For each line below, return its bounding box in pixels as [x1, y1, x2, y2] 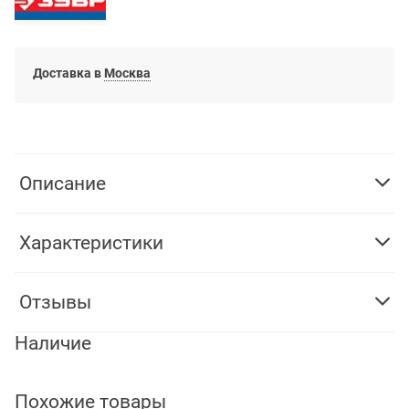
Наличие [15, 332, 91, 355]
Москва [104, 65, 151, 80]
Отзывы [19, 291, 91, 314]
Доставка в [33, 65, 104, 80]
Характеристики [19, 232, 163, 255]
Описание [19, 173, 106, 195]
